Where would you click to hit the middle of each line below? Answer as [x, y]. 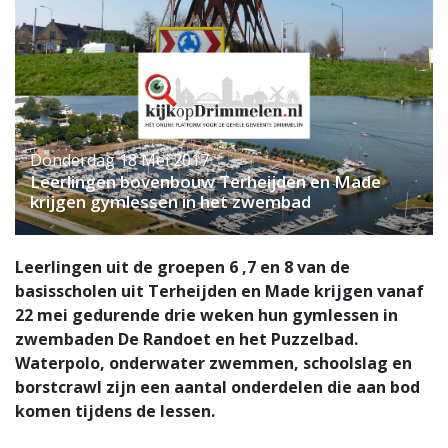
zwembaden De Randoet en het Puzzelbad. [186, 338]
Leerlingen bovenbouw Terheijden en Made [205, 181]
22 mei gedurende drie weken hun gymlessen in [206, 314]
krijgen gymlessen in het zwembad [170, 201]
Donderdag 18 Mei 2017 [119, 159]
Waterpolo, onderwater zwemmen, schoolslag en [213, 362]
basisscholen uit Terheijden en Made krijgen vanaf [219, 290]
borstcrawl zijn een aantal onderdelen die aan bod [217, 386]
